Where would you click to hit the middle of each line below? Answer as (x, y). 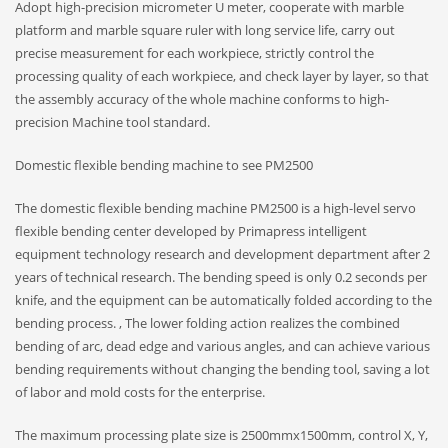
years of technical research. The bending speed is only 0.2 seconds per (221, 277)
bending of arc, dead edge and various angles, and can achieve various (222, 346)
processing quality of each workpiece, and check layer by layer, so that (222, 76)
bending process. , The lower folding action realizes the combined (207, 323)
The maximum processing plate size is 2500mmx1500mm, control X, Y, (221, 435)
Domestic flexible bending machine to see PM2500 (164, 165)
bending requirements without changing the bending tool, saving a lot (222, 369)
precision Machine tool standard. (112, 122)
